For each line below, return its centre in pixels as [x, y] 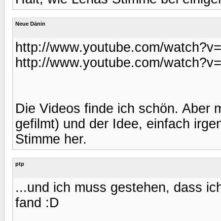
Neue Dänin [30, 23]
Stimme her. [51, 139]
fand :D [37, 203]
